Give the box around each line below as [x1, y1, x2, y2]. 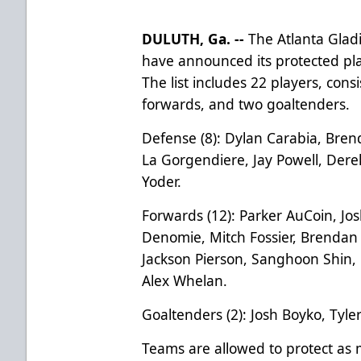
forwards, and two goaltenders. [142, 93, 355, 114]
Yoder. [142, 171, 182, 191]
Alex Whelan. [142, 270, 232, 290]
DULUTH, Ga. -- [142, 28, 249, 48]
